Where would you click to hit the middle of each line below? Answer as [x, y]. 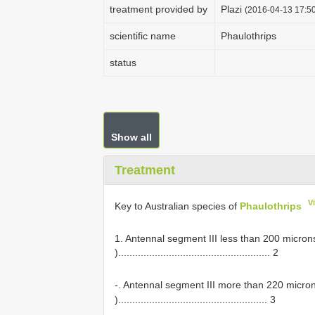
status [123, 63]
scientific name [143, 36]
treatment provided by [159, 9]
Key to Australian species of [177, 206]
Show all [131, 137]
